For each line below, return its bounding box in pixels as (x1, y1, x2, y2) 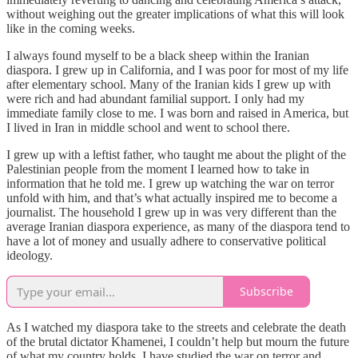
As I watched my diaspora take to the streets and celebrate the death (6, 320, 346, 334)
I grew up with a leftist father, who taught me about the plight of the (6, 147, 346, 161)
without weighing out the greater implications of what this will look (6, 6, 344, 21)
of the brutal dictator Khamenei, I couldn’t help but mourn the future (6, 334, 349, 348)
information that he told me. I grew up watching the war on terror (6, 176, 334, 190)
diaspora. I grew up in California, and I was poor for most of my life (6, 62, 348, 77)
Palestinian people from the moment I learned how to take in (6, 161, 309, 176)
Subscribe (240, 284, 293, 300)
